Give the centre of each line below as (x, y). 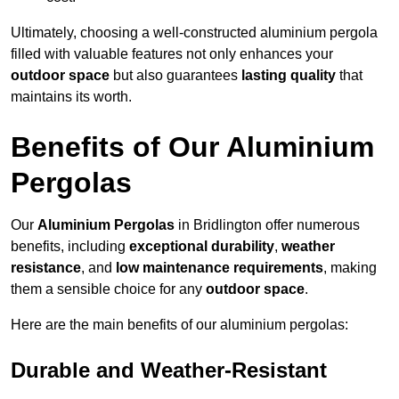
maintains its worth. (71, 97)
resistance (46, 268)
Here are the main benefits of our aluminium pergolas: (179, 325)
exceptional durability (202, 247)
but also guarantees (175, 76)
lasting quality (289, 76)
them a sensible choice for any (108, 289)
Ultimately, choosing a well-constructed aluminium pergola (194, 33)
